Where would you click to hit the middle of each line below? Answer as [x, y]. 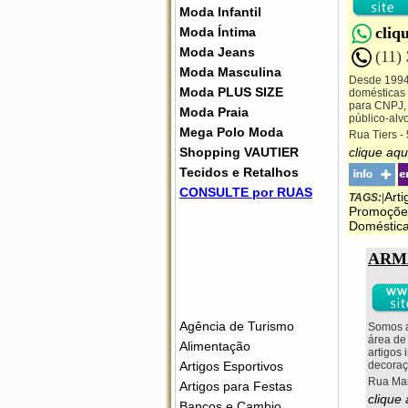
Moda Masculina [230, 72]
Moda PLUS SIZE [231, 92]
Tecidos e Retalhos [239, 172]
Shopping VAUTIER [239, 152]
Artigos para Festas [236, 386]
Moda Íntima [218, 32]
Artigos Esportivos [231, 366]
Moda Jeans [217, 52]
